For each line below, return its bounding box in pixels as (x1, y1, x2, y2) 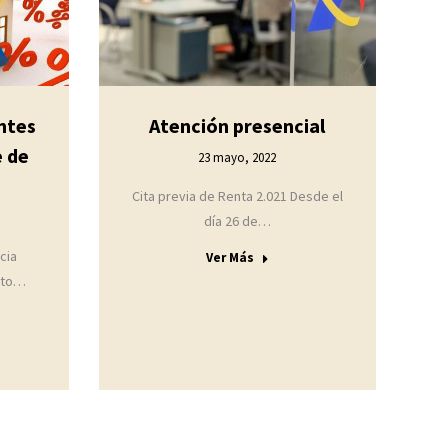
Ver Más (205, 249, 254, 267)
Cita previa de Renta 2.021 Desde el (131, 187, 343, 206)
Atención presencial (149, 113, 326, 139)
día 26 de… (203, 212, 271, 231)
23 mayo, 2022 (198, 149, 277, 167)
